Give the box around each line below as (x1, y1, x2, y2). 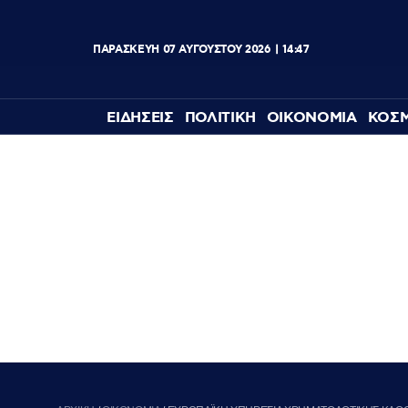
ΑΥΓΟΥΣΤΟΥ (178, 42, 242, 56)
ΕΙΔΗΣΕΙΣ (107, 108, 174, 128)
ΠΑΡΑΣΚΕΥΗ (93, 42, 159, 56)
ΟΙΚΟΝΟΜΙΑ (266, 108, 357, 128)
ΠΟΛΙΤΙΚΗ (184, 108, 256, 128)
